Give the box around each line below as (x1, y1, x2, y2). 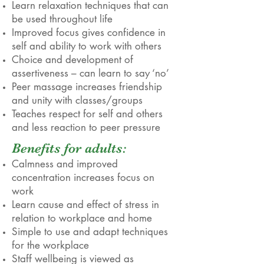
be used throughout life (12, 12, 113, 25)
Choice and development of (12, 53, 133, 66)
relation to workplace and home (12, 212, 152, 225)
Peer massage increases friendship (12, 80, 162, 93)
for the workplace (12, 239, 92, 252)
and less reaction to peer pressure (12, 121, 160, 134)
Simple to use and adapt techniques (12, 225, 168, 238)
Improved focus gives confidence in (12, 26, 166, 39)
